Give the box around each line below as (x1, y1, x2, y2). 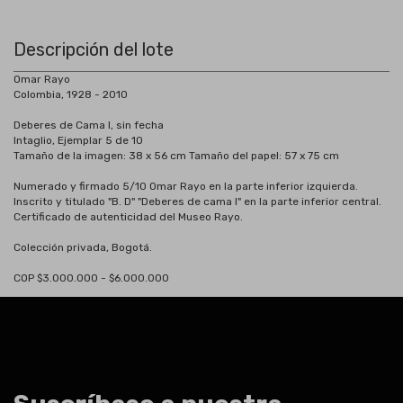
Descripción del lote (13, 39, 174, 60)
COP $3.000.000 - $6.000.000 (13, 272, 169, 284)
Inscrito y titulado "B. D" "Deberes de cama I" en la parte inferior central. (13, 195, 381, 208)
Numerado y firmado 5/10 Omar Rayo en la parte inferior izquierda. (13, 180, 358, 193)
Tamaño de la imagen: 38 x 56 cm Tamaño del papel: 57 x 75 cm (13, 149, 339, 162)
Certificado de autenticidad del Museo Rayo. (13, 210, 243, 223)
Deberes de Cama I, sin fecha (13, 119, 164, 131)
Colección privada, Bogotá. (13, 241, 152, 254)
